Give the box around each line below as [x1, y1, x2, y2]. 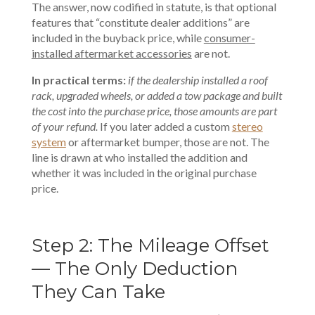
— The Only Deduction [31, 257, 238, 280]
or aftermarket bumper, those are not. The [65, 135, 269, 148]
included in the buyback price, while [31, 31, 204, 44]
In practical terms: [31, 73, 126, 86]
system [31, 135, 66, 148]
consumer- [203, 31, 255, 44]
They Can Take [31, 281, 165, 303]
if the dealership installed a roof [127, 73, 268, 86]
